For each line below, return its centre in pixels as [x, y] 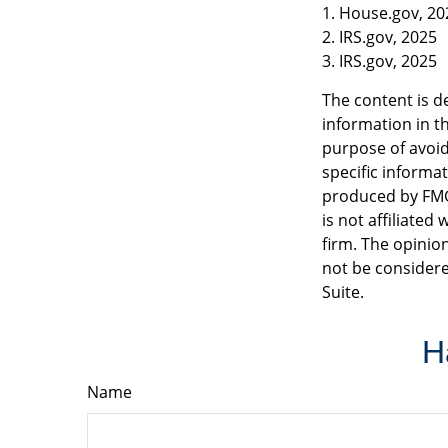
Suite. [343, 291]
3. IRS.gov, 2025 [379, 60]
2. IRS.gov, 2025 [379, 36]
